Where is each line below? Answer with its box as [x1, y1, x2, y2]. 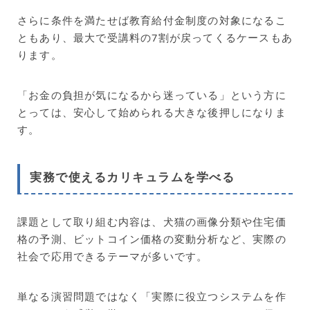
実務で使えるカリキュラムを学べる [30, 170, 235, 184]
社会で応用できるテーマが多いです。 [17, 248, 208, 263]
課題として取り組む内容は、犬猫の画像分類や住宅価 [17, 214, 286, 228]
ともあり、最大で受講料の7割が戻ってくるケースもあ [17, 30, 293, 45]
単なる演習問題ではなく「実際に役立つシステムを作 [17, 289, 286, 303]
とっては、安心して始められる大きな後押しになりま [17, 105, 286, 120]
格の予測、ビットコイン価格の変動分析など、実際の [17, 231, 286, 246]
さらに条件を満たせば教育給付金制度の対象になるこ [17, 13, 286, 28]
